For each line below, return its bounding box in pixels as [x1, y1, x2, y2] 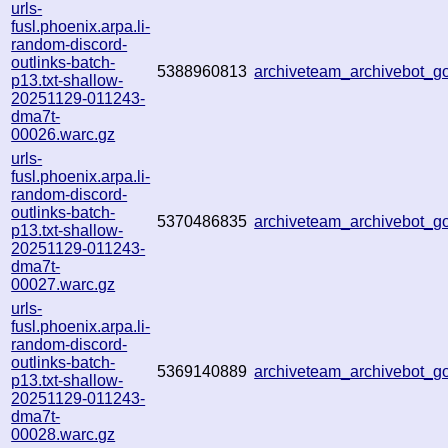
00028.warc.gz [11, 425, 116, 443]
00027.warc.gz [11, 275, 116, 293]
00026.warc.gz [11, 125, 116, 143]
